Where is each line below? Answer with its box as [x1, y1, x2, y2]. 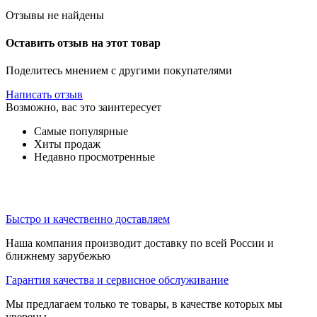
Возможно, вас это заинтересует [6, 101, 161, 114]
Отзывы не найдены [6, 8, 104, 21]
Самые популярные [34, 125, 128, 138]
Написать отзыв [6, 88, 83, 101]
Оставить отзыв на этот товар [6, 36, 161, 49]
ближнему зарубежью [6, 250, 110, 263]
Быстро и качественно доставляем [6, 213, 170, 226]
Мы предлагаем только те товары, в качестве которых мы [6, 298, 282, 311]
